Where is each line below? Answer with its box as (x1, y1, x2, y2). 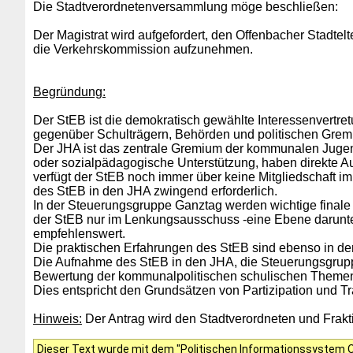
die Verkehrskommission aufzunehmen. (33, 43, 253, 56)
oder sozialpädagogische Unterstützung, (33, 156, 262, 169)
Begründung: (33, 85, 106, 98)
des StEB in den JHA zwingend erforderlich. (33, 184, 277, 198)
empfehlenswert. (33, 227, 125, 240)
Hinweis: (33, 312, 82, 325)
